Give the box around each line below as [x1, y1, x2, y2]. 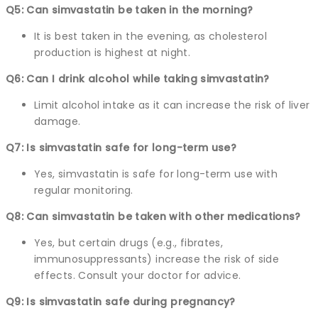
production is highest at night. [34, 45, 191, 60]
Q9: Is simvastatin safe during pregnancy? [6, 294, 236, 309]
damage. [34, 114, 81, 128]
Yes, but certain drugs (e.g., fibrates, [34, 235, 224, 250]
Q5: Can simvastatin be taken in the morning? [6, 2, 253, 17]
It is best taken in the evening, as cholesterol [34, 28, 267, 43]
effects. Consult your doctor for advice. [34, 268, 241, 283]
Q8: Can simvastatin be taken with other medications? [6, 209, 301, 224]
